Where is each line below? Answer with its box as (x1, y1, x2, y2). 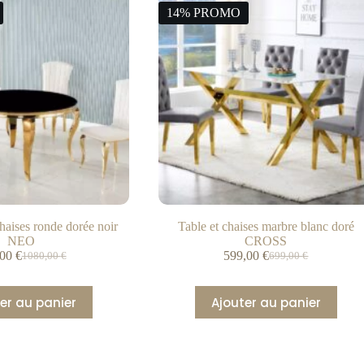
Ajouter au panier (210, 293, 321, 311)
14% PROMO (166, 5, 240, 19)
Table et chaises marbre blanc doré (177, 219, 354, 234)
